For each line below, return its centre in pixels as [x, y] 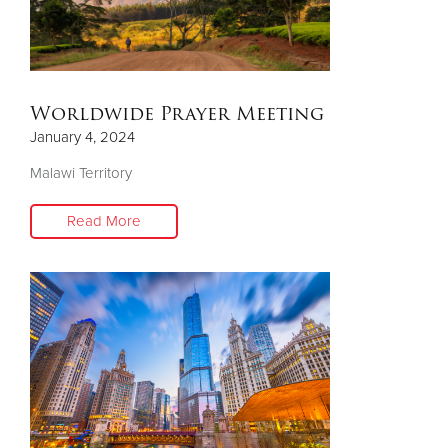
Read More [104, 220]
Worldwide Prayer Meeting [177, 113]
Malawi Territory [81, 172]
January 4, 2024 [82, 136]
